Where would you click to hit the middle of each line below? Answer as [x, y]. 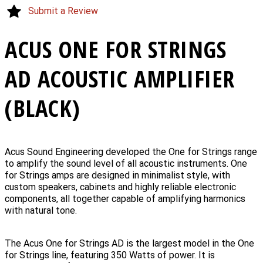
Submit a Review [63, 11]
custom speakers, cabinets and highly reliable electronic [120, 187]
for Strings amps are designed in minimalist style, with [117, 175]
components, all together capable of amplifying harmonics [125, 198]
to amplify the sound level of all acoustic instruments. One [126, 163]
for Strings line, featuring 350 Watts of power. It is [110, 255]
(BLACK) [43, 107]
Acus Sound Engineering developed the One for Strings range [131, 151]
